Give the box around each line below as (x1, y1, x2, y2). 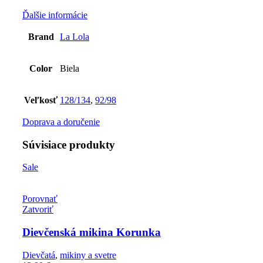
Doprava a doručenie (22, 116, 100, 127)
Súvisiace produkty (22, 138, 115, 151)
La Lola (60, 31, 89, 42)
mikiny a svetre (60, 249, 116, 260)
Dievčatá (22, 249, 55, 260)
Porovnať (22, 194, 58, 204)
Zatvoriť (22, 204, 53, 215)
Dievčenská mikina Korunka (22, 226, 161, 239)
